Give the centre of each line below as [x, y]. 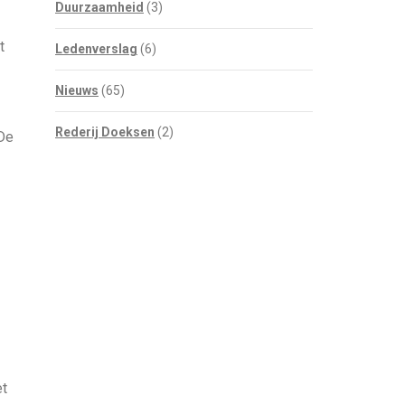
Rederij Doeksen [105, 132]
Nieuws [77, 90]
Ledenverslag [96, 49]
